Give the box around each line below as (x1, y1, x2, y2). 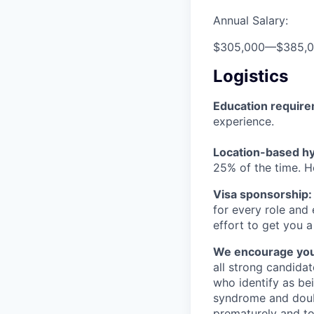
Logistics (213, 65, 288, 86)
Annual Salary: (213, 13, 288, 27)
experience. (213, 114, 274, 128)
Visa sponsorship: (213, 186, 312, 201)
